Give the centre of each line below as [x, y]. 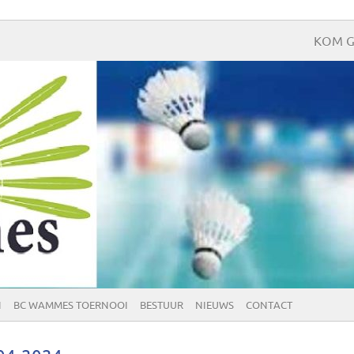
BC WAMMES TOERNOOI [71, 306]
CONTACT [269, 306]
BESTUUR [162, 306]
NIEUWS [215, 306]
